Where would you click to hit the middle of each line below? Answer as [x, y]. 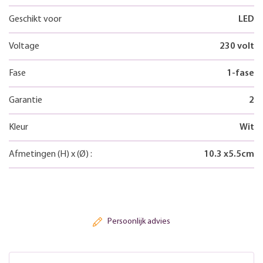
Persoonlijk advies [139, 222]
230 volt [237, 46]
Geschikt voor [35, 19]
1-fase [240, 73]
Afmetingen [33, 154]
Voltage [24, 46]
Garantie [26, 100]
